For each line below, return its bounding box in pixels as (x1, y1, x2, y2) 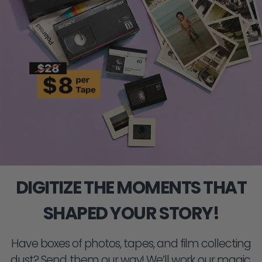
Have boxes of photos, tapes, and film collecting (11, 235, 251, 251)
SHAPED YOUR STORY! (43, 201, 219, 225)
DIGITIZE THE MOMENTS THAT (15, 175, 247, 199)
